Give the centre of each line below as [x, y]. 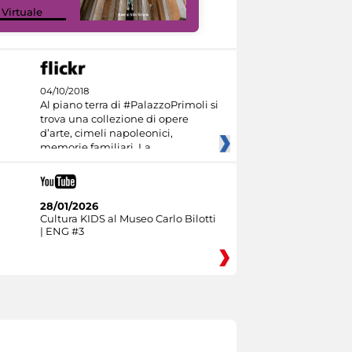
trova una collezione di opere [114, 119]
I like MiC [254, 11]
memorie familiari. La [95, 147]
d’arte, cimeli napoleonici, [106, 133]
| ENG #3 [62, 231]
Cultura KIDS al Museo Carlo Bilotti [128, 218]
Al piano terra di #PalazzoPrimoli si [129, 105]
